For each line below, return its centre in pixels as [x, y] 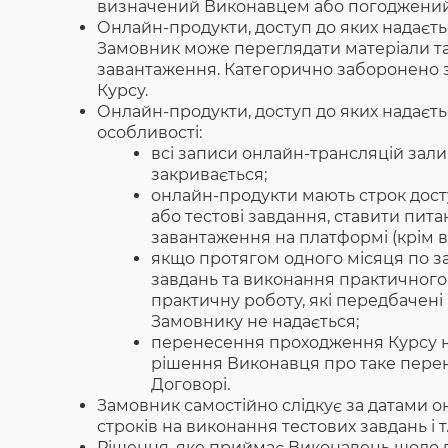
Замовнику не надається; [255, 321]
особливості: [150, 132]
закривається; [209, 174]
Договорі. [191, 384]
